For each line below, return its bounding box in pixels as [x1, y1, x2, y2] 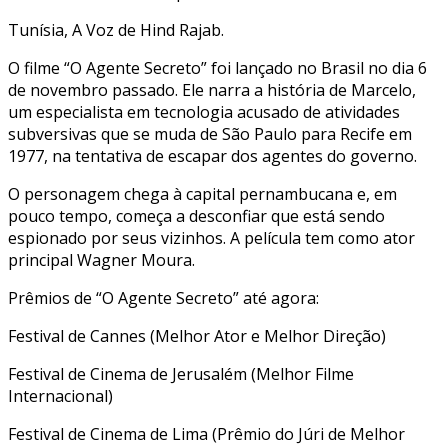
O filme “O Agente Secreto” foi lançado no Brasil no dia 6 [8, 56, 427, 79]
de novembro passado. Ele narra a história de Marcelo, [8, 78, 416, 101]
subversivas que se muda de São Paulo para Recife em [8, 122, 412, 145]
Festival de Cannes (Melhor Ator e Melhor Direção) [8, 324, 386, 347]
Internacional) [8, 384, 113, 407]
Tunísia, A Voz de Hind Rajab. [8, 18, 224, 41]
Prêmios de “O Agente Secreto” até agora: [8, 286, 319, 309]
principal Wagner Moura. [8, 248, 195, 271]
